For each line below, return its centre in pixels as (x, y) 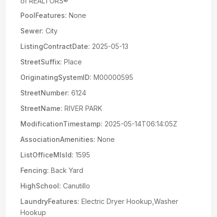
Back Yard (66, 170)
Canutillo (76, 186)
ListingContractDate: (55, 46)
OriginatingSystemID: (56, 77)
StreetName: (41, 108)
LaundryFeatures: (50, 201)
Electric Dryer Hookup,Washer (129, 201)
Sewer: (32, 31)
